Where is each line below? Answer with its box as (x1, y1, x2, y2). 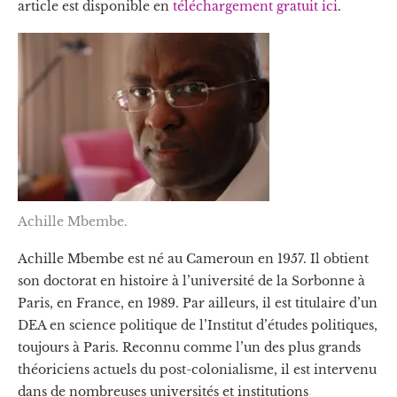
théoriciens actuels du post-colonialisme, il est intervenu (18, 361, 377, 378)
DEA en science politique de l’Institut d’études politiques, (18, 316, 378, 333)
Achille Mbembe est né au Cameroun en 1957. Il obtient (18, 250, 369, 267)
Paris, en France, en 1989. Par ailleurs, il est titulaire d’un (18, 294, 378, 311)
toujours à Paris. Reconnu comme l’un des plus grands (18, 339, 361, 355)
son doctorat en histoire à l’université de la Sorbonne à (18, 272, 365, 289)
